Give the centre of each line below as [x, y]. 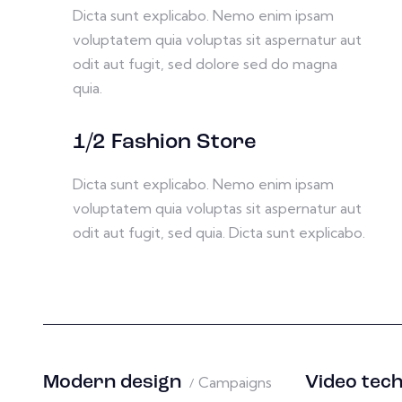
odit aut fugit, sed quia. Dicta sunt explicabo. [219, 233]
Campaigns [235, 382]
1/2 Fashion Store [165, 142]
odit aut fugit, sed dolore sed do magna [205, 64]
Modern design [112, 382]
